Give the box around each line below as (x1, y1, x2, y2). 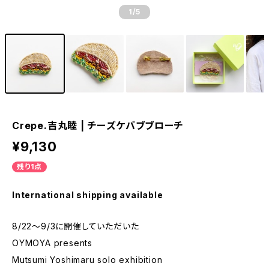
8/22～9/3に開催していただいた (12, 221, 139, 231)
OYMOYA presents (12, 238, 92, 248)
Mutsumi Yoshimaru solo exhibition (12, 255, 163, 265)
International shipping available (12, 190, 163, 200)
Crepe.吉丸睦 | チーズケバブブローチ (12, 119, 184, 131)
